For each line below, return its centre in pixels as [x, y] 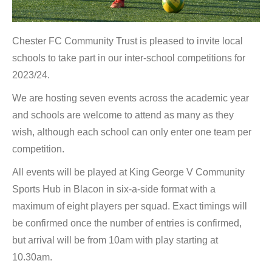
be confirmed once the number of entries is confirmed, [127, 223]
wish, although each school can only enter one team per [132, 132]
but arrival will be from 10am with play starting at [115, 240]
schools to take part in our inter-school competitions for [129, 58]
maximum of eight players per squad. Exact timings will [130, 206]
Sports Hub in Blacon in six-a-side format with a [114, 189]
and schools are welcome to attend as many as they [123, 115]
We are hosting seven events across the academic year [131, 98]
